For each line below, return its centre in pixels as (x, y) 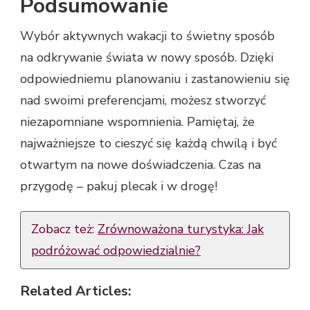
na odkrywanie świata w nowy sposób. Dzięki (147, 57)
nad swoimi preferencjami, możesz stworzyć (143, 100)
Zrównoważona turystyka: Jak (181, 229)
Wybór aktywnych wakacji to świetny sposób (147, 36)
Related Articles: (76, 291)
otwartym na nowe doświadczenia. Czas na (140, 164)
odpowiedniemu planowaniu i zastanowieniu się (155, 79)
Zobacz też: (64, 229)
